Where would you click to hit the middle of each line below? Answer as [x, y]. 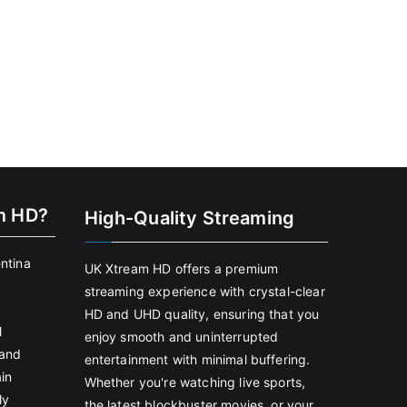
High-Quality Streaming [189, 218]
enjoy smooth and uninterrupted [181, 337]
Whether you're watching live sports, [195, 382]
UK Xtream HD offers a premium [181, 268]
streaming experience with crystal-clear [204, 291]
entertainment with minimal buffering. [197, 359]
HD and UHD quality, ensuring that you [202, 314]
